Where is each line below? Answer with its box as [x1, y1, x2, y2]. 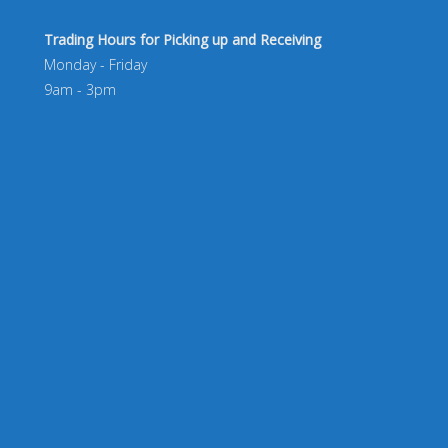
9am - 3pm [43, 80, 116, 99]
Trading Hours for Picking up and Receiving [43, 30, 321, 49]
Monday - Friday [43, 55, 147, 74]
